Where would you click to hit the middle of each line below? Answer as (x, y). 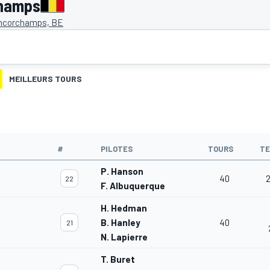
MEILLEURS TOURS (46, 79)
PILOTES (117, 149)
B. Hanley (121, 223)
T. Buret (118, 259)
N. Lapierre (124, 237)
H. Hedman (124, 208)
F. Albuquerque (133, 186)
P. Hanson (122, 171)
